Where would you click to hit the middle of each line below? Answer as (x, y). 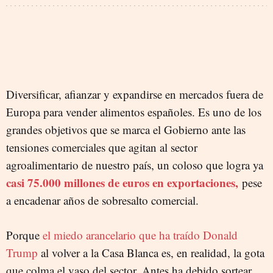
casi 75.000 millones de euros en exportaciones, (122, 182)
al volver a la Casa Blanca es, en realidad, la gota (151, 252)
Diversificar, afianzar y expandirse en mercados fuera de (135, 94)
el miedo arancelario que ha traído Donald (140, 235)
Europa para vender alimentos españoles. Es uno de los (134, 112)
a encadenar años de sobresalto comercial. (104, 200)
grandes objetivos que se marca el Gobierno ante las (126, 129)
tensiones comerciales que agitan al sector (102, 147)
